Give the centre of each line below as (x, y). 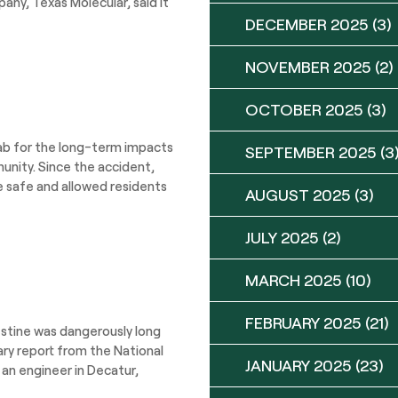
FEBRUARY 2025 (303, 322)
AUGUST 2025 (298, 195)
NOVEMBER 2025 (308, 67)
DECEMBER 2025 (307, 24)
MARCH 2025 (294, 280)
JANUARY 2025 (298, 365)
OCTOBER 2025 (304, 109)
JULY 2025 (282, 237)
